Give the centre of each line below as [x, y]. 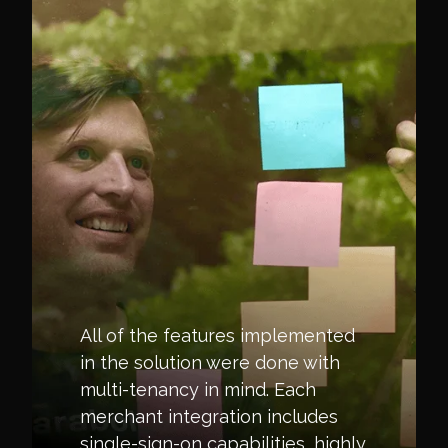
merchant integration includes [209, 416]
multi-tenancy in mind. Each [198, 389]
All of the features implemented [217, 335]
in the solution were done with [210, 362]
